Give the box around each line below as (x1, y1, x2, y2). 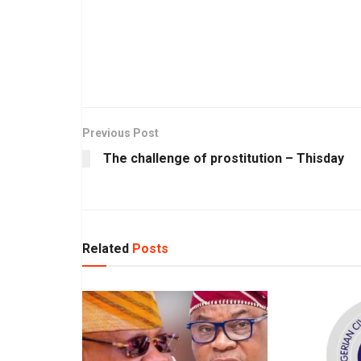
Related (82, 240, 129, 256)
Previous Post (82, 126, 159, 139)
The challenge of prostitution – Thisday (103, 150, 344, 166)
